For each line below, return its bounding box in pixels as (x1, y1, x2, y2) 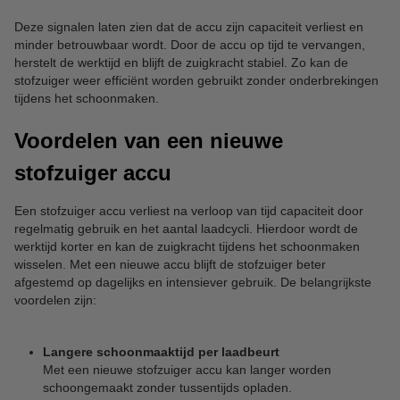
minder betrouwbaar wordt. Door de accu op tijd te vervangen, (14, 37, 365, 52)
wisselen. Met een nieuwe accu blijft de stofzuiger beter (14, 256, 326, 271)
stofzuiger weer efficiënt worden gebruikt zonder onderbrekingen (14, 72, 379, 87)
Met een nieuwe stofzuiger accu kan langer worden (43, 362, 331, 377)
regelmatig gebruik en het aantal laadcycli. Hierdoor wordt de (14, 221, 358, 236)
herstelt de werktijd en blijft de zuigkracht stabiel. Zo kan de (14, 54, 348, 70)
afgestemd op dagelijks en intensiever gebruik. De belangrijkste (14, 274, 371, 289)
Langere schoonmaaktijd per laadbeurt (43, 344, 279, 359)
